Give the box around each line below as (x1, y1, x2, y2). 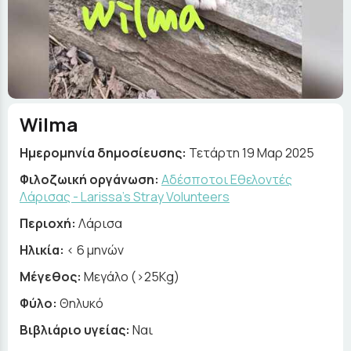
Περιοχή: (20, 215, 78, 232)
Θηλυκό (60, 295, 103, 312)
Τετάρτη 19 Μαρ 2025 (189, 144, 314, 161)
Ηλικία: (20, 241, 67, 259)
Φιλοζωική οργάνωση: (20, 171, 161, 188)
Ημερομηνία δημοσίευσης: (20, 144, 186, 161)
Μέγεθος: (20, 268, 84, 285)
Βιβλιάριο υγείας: (20, 321, 130, 338)
